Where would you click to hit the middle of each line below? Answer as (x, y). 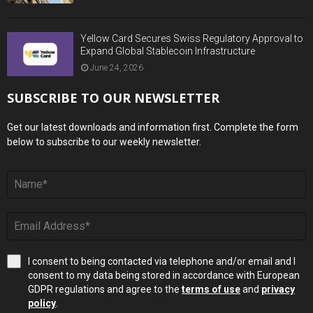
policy (42, 304)
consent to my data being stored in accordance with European (164, 276)
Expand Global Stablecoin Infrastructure (168, 51)
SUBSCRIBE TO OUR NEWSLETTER (113, 98)
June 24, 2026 (117, 67)
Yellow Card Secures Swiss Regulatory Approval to (192, 38)
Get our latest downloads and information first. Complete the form (153, 128)
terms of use (211, 290)
